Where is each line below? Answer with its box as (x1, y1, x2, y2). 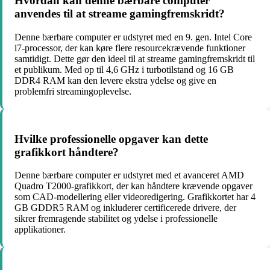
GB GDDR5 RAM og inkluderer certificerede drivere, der (14, 202, 236, 213)
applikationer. (14, 224, 66, 235)
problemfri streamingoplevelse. (14, 86, 131, 97)
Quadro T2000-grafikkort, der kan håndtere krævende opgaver (14, 181, 253, 192)
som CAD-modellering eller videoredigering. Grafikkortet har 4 (14, 192, 256, 202)
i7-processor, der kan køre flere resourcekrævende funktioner (14, 43, 245, 54)
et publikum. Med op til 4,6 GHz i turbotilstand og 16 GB (14, 64, 234, 75)
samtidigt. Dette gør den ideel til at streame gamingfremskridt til (14, 54, 255, 64)
